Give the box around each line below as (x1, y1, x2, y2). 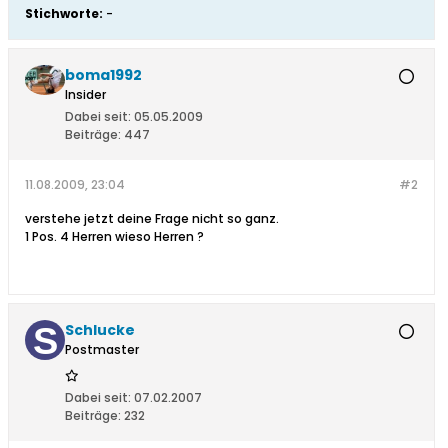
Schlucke (65, 320, 135, 341)
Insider (65, 86, 106, 104)
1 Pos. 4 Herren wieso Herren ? (25, 228, 204, 246)
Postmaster (65, 341, 139, 359)
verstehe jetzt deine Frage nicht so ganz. (25, 210, 279, 228)
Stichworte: (25, 5, 103, 23)
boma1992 (65, 65, 142, 86)
